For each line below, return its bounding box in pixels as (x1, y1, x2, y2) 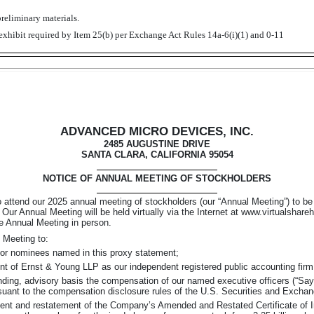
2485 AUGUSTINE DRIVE (104, 139, 210, 150)
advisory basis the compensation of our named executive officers (22, 275, 292, 286)
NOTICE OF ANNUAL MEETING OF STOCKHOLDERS (43, 172, 271, 184)
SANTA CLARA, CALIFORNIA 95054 (81, 149, 233, 161)
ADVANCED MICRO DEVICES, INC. (60, 124, 254, 139)
